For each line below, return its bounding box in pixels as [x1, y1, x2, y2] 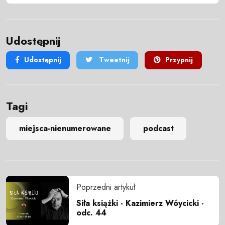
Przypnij [165, 55, 193, 65]
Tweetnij [96, 55, 130, 65]
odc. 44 [76, 206, 106, 218]
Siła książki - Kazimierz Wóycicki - [76, 197, 204, 209]
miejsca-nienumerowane [19, 123, 111, 135]
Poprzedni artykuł [76, 181, 136, 193]
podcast [143, 123, 174, 135]
